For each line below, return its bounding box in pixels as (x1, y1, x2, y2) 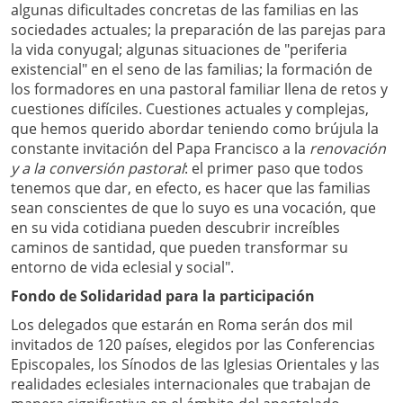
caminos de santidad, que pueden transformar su (11, 237, 348, 257)
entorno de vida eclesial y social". (11, 256, 234, 277)
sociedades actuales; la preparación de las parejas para (11, 19, 386, 40)
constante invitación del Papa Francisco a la (11, 138, 309, 158)
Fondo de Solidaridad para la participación (11, 285, 315, 306)
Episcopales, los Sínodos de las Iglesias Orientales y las (11, 354, 380, 374)
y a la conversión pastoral (11, 157, 184, 178)
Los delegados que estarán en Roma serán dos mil (11, 314, 353, 335)
